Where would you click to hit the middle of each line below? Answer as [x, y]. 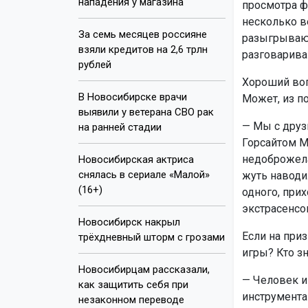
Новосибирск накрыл [129, 222]
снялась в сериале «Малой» [144, 174]
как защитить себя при [133, 284]
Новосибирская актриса [136, 159]
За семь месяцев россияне [143, 34]
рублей [95, 64]
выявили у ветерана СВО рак [146, 112]
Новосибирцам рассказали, [144, 269]
